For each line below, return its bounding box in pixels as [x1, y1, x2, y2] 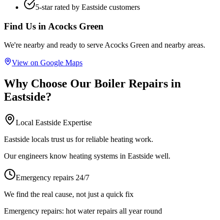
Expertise [61, 118, 92, 127]
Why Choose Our [4, 77, 94, 90]
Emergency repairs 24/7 [16, 173, 89, 182]
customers [107, 2, 140, 11]
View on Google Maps [12, 58, 82, 67]
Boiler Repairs [94, 77, 168, 90]
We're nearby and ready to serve [4, 41, 105, 50]
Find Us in [4, 21, 48, 31]
